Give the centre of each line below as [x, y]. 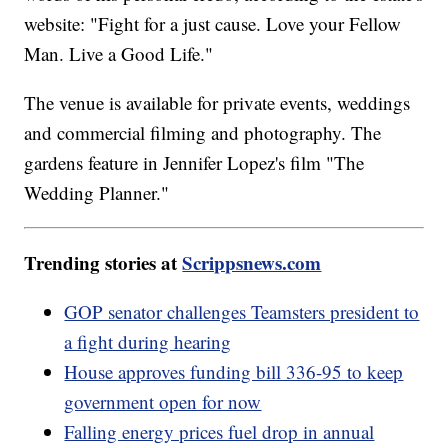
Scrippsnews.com [252, 262]
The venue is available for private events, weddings [217, 102]
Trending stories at [103, 262]
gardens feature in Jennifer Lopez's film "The [194, 162]
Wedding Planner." [97, 192]
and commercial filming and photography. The [203, 132]
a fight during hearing [148, 341]
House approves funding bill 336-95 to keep [234, 371]
